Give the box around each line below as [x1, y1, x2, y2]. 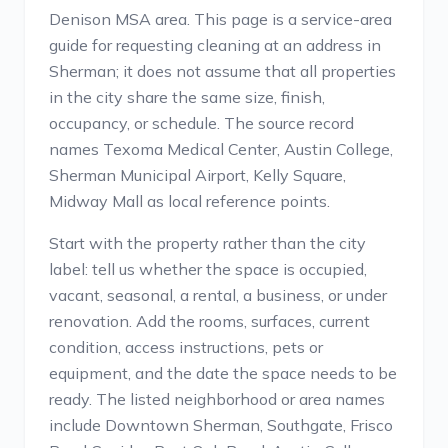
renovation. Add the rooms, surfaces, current [49, 311, 370, 331]
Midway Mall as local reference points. [49, 191, 330, 211]
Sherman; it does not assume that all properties [49, 61, 396, 81]
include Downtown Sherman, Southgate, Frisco [49, 415, 393, 435]
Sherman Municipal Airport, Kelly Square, [49, 165, 346, 185]
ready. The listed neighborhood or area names [49, 389, 385, 409]
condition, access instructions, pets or [49, 337, 323, 357]
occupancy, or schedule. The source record [49, 113, 354, 133]
